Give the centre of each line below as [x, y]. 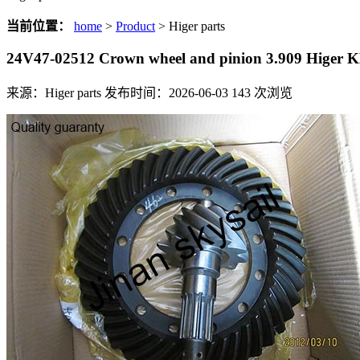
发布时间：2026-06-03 [166, 93]
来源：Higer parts [54, 93]
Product [135, 26]
